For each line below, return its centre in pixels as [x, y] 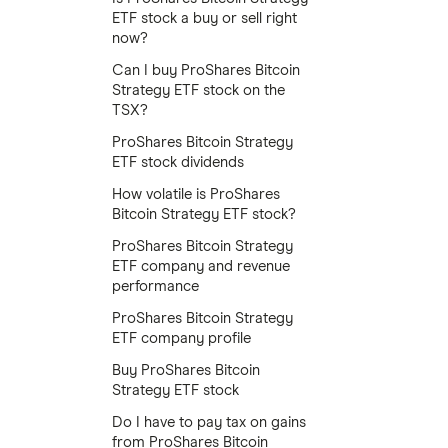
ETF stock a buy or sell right [204, 18]
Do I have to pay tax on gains [209, 422]
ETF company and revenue [201, 266]
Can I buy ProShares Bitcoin [206, 70]
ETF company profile [181, 338]
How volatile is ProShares [196, 194]
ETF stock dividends [178, 162]
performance [155, 286]
